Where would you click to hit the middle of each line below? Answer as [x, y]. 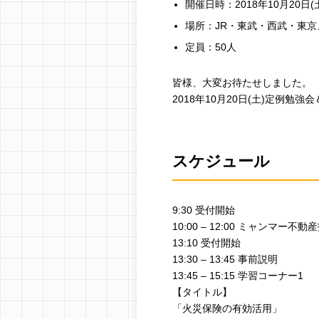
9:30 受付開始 [204, 210]
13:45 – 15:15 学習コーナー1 [238, 276]
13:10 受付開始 [206, 243]
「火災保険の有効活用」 [227, 308]
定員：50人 [211, 47]
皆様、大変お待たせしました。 [242, 83]
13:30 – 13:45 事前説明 [225, 259]
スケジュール [221, 161]
